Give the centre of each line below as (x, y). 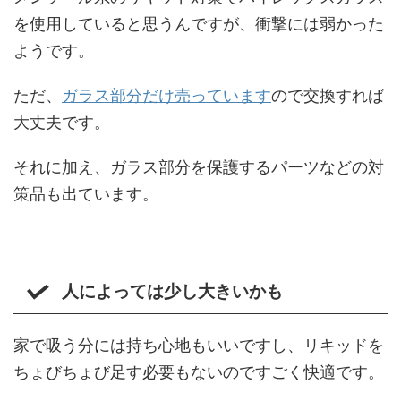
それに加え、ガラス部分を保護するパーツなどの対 (199, 167)
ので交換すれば (328, 96)
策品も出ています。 (86, 194)
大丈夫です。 (62, 123)
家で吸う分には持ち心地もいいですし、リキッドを (199, 346)
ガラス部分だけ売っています (166, 96)
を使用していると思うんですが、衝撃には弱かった (199, 24)
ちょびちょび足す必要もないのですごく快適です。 (199, 372)
